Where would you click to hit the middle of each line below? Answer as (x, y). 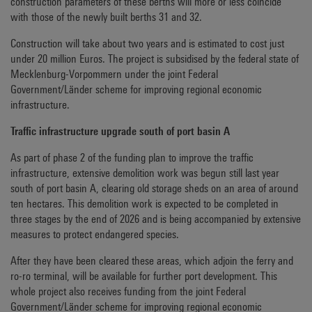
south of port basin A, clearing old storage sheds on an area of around (154, 188)
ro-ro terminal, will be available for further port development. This (144, 276)
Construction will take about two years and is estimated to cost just (147, 44)
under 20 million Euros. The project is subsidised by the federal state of (155, 59)
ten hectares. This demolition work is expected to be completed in (145, 204)
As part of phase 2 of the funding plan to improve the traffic (132, 158)
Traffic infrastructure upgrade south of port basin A (120, 131)
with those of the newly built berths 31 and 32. (106, 17)
